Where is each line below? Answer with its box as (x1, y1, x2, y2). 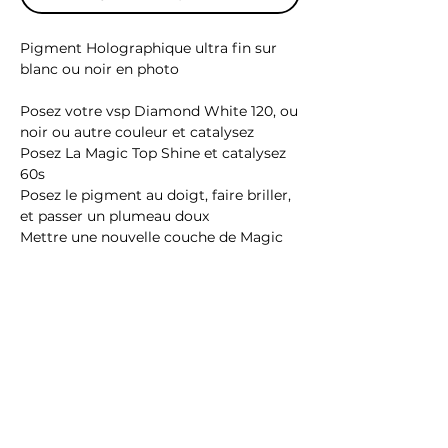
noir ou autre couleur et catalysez (20, 122, 254, 141)
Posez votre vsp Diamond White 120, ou (20, 101, 298, 120)
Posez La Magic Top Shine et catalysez (20, 143, 286, 162)
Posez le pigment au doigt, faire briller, (20, 185, 291, 204)
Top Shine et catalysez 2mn (20, 248, 210, 267)
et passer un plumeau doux (20, 206, 209, 225)
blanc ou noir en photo (20, 59, 179, 78)
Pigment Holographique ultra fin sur (20, 38, 277, 57)
